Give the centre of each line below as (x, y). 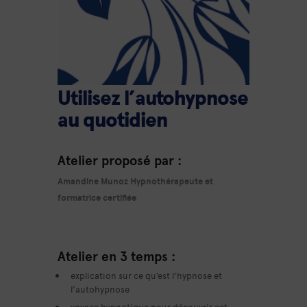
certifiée (119, 197)
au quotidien (112, 121)
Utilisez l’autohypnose (153, 99)
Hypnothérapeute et (172, 181)
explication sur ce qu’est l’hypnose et (147, 275)
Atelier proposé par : (120, 159)
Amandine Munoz (93, 181)
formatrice (79, 197)
